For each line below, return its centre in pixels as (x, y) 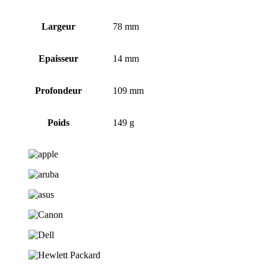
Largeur (58, 26)
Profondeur (58, 90)
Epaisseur (58, 58)
